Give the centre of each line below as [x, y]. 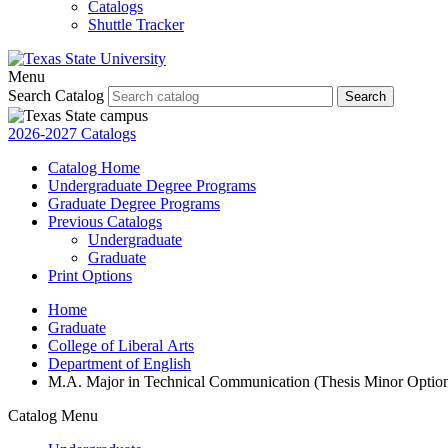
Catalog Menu [53, 416]
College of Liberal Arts [121, 346]
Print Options [90, 276]
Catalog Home [94, 168]
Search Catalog [56, 96]
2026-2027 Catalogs [72, 134]
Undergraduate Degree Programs [152, 186]
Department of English [119, 364]
